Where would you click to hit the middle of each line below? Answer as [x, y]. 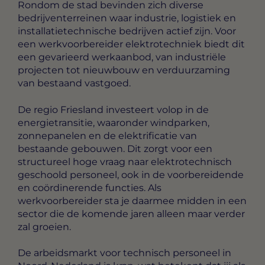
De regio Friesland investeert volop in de [113, 109]
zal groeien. [44, 227]
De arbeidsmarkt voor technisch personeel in [125, 253]
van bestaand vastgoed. [74, 83]
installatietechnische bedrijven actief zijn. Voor [127, 31]
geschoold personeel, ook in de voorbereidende [131, 174]
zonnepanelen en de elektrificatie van [107, 135]
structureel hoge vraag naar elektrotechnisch [125, 161]
